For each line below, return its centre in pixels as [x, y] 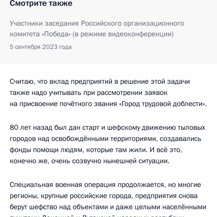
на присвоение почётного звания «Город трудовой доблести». [108, 103]
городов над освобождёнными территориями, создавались [106, 138]
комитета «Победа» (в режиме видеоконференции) [92, 34]
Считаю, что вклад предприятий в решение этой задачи [100, 81]
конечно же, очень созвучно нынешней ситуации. [90, 161]
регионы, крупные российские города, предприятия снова [104, 195]
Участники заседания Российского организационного [97, 23]
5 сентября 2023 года [41, 47]
